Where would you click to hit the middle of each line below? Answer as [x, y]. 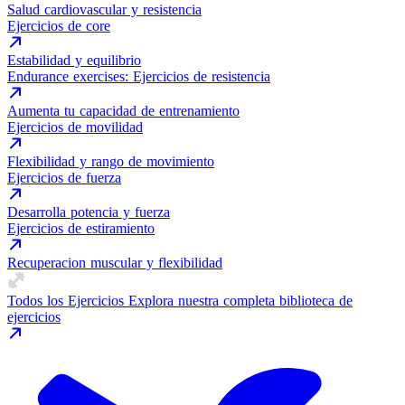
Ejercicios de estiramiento [81, 228]
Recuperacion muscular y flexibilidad [115, 263]
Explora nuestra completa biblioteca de [240, 301]
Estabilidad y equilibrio [74, 60]
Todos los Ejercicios [66, 301]
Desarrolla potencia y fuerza [89, 212]
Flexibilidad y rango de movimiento [111, 161]
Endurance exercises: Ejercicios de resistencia [139, 76]
